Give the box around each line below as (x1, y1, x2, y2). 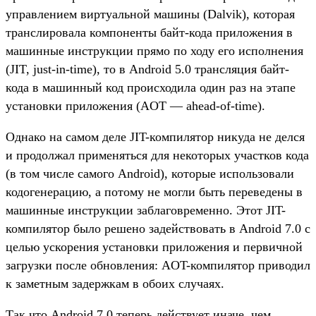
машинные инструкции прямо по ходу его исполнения (6, 44, 303, 59)
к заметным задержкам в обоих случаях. (6, 276, 224, 291)
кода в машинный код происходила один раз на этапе (6, 80, 296, 95)
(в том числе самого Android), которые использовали (6, 166, 294, 181)
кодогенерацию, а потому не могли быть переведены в (6, 185, 303, 200)
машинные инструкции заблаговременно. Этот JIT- (6, 203, 286, 218)
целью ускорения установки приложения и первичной (6, 240, 303, 255)
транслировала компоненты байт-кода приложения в (6, 25, 293, 40)
